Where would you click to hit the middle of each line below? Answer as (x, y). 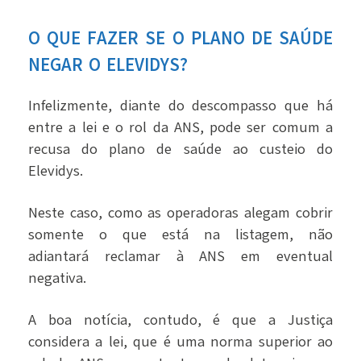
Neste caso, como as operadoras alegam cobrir (180, 213)
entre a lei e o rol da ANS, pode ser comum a (180, 128)
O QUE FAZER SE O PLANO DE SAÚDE (180, 39)
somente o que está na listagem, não (180, 235)
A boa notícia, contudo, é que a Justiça (180, 320)
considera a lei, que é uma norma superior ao (180, 342)
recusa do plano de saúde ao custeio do (180, 149)
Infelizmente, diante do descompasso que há (180, 106)
